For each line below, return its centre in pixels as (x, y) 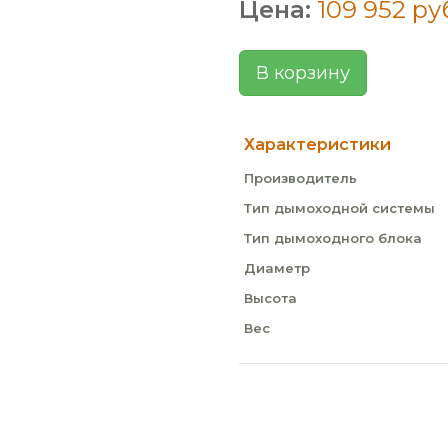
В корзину (303, 73)
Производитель (300, 178)
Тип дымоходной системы (339, 208)
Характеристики (317, 144)
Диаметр (277, 268)
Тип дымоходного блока (333, 238)
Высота (270, 298)
